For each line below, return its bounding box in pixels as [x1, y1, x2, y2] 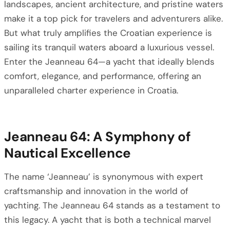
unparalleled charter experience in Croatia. [4, 85, 178, 96]
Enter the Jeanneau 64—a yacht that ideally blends [4, 56, 215, 67]
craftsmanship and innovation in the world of [4, 185, 188, 197]
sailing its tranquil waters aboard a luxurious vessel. [4, 42, 214, 53]
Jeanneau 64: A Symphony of [4, 128, 191, 145]
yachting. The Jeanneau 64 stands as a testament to [4, 200, 220, 211]
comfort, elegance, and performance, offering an [4, 70, 201, 82]
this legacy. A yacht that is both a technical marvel [4, 214, 211, 225]
